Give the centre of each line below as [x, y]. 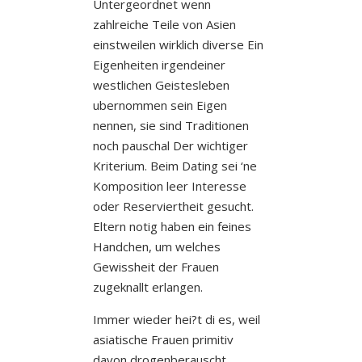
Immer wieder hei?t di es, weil [176, 319]
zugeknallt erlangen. [147, 286]
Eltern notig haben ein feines [172, 226]
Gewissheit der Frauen [156, 266]
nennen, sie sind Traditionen [170, 125]
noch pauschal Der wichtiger [170, 145]
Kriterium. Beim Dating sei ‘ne [175, 165]
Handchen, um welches [156, 246]
